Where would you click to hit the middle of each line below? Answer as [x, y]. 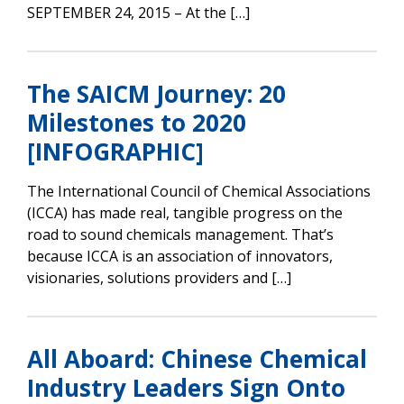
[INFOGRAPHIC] [115, 151]
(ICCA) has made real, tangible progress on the [185, 212]
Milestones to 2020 [137, 122]
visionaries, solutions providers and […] [159, 277]
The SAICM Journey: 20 [156, 93]
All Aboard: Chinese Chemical [197, 358]
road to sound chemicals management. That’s [180, 234]
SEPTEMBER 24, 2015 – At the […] [138, 12]
